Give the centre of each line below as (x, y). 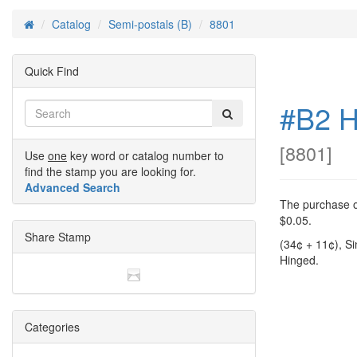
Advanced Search (73, 187)
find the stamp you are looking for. (110, 171)
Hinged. (299, 260)
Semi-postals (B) (150, 24)
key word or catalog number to (145, 155)
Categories (52, 327)
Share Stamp (58, 237)
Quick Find (52, 71)
